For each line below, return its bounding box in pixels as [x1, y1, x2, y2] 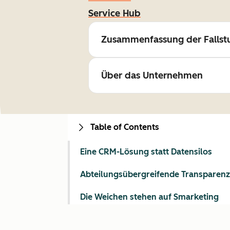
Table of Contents [90, 122, 159, 132]
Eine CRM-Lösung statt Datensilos [80, 147, 212, 157]
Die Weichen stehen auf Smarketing [80, 192, 219, 202]
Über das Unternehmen [101, 70, 203, 81]
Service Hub [88, 8, 141, 19]
